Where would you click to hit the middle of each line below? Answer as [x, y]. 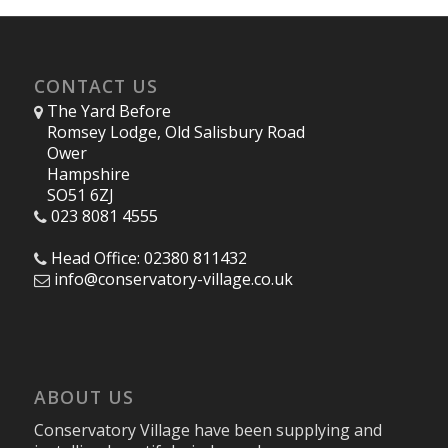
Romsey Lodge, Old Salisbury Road [175, 131]
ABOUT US [83, 396]
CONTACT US [95, 85]
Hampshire [88, 173]
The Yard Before [108, 110]
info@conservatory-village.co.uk [173, 278]
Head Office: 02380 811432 [148, 257]
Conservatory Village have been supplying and [207, 430]
